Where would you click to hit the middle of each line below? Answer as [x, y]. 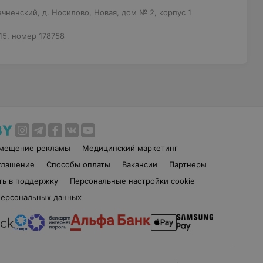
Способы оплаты [78, 164]
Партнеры [188, 164]
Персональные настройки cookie [132, 181]
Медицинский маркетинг [130, 148]
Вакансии [139, 164]
